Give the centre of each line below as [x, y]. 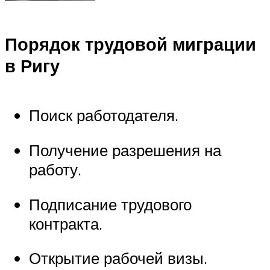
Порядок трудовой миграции [130, 44]
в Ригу [32, 66]
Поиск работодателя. [104, 115]
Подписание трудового [110, 204]
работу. [55, 169]
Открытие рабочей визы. [118, 258]
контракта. [66, 223]
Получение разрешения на [125, 150]
